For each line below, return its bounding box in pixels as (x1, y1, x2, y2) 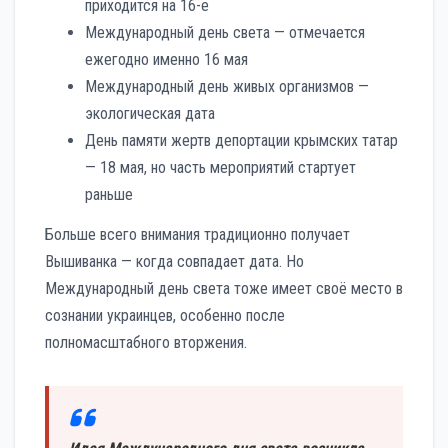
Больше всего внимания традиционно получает (45, 224, 350, 244)
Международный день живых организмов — (85, 76, 369, 96)
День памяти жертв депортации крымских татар (85, 130, 398, 150)
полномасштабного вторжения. (45, 332, 247, 352)
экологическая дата (85, 103, 215, 123)
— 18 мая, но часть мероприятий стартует (85, 157, 356, 177)
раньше (85, 184, 133, 204)
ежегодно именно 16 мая (85, 49, 248, 69)
